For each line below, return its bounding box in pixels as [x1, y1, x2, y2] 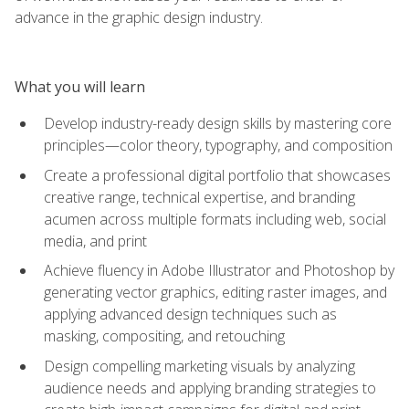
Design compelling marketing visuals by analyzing [44, 355, 355, 376]
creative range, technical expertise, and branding [44, 186, 355, 207]
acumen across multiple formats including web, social [44, 208, 386, 229]
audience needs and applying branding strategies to [44, 377, 376, 398]
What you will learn [15, 76, 145, 97]
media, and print [44, 230, 147, 251]
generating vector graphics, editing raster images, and [44, 282, 387, 303]
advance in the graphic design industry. [15, 6, 263, 27]
